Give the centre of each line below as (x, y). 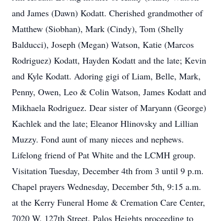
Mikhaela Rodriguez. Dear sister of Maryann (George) (109, 108)
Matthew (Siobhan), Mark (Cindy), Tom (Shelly (98, 29)
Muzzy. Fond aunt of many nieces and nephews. (98, 139)
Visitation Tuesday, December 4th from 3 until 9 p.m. (108, 171)
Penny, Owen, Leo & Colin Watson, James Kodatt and (109, 92)
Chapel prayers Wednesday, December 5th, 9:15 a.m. (107, 186)
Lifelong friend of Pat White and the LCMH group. (104, 155)
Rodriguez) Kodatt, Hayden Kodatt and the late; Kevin (109, 60)
